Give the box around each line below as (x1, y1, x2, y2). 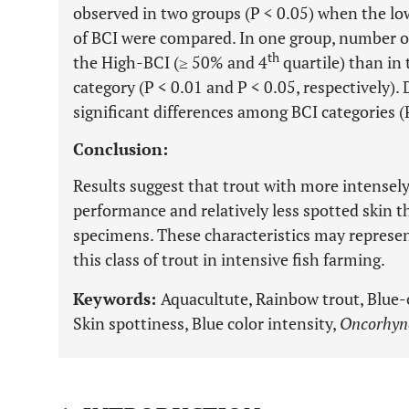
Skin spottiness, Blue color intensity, (73, 312, 340, 334)
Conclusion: (73, 138, 168, 160)
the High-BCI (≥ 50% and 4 (73, 51, 267, 73)
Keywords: (73, 288, 161, 309)
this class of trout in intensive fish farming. (73, 248, 385, 270)
